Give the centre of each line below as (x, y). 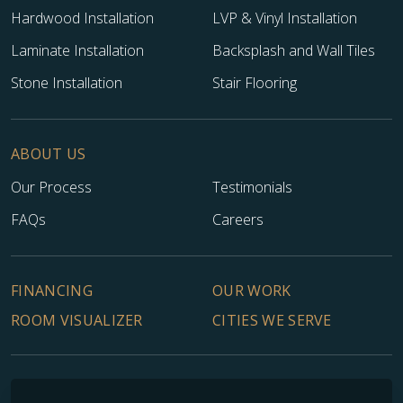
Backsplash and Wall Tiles (294, 51)
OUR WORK (252, 290)
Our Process (51, 187)
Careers (238, 219)
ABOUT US (49, 153)
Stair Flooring (255, 83)
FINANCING (52, 290)
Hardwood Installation (82, 18)
